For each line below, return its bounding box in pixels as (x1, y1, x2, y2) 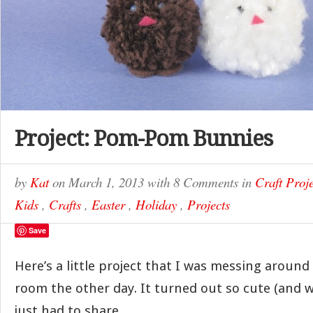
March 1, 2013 (68, 173, 147, 191)
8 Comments (173, 173, 238, 191)
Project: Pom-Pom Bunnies (15, 126, 272, 151)
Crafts (49, 196, 81, 213)
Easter (92, 196, 125, 213)
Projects (187, 196, 230, 213)
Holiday (136, 196, 177, 213)
